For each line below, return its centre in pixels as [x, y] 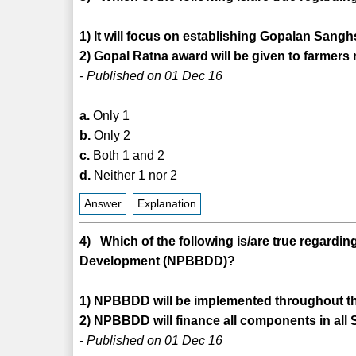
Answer [103, 203]
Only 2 [111, 135]
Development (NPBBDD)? [158, 261]
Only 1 [110, 115]
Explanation [167, 203]
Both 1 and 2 [128, 155]
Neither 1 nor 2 [134, 175]
